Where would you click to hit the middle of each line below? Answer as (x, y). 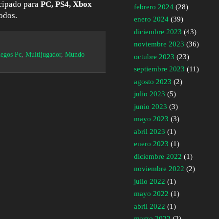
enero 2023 (151, 144)
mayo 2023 (151, 119)
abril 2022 (150, 206)
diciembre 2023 (158, 32)
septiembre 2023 (159, 69)
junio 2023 (151, 106)
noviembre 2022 (159, 169)
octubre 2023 (154, 56)
